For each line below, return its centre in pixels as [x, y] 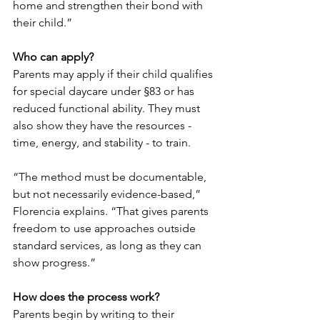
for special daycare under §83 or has [105, 91]
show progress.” [54, 263]
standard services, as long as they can [109, 246]
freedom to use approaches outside [106, 229]
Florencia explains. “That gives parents [112, 211]
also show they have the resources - [104, 126]
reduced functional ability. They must [108, 109]
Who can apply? [53, 57]
